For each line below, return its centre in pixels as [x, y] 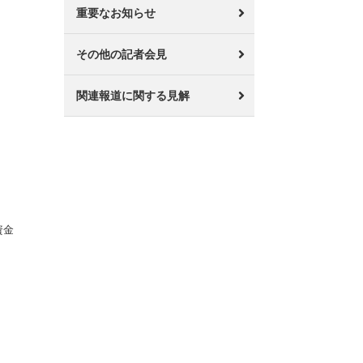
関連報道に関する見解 [133, 96]
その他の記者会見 [122, 54]
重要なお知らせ [116, 13]
